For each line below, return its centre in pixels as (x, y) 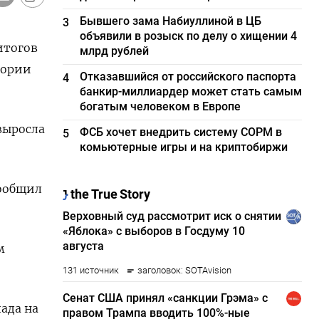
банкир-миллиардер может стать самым (191, 91)
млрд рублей (115, 51)
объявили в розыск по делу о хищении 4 (189, 36)
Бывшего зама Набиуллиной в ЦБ (171, 21)
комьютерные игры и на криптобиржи (184, 147)
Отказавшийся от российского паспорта (188, 77)
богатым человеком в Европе (161, 106)
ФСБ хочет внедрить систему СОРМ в (181, 132)
